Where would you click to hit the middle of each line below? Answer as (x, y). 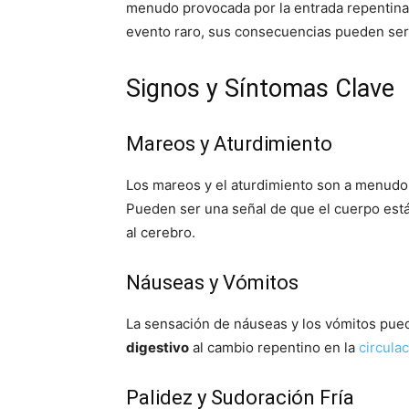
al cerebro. (161, 232)
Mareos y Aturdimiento (229, 144)
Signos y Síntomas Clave (260, 89)
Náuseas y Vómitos (212, 283)
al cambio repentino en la (274, 347)
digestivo (157, 347)
